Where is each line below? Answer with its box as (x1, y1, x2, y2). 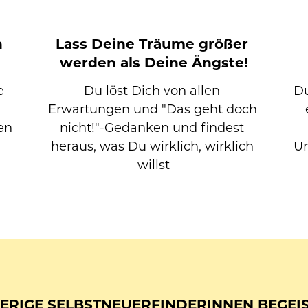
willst (137, 157, 170, 173)
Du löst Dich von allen (84, 82, 221, 98)
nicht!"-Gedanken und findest (60, 120, 245, 135)
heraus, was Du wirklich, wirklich (50, 138, 254, 154)
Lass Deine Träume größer (55, 36, 248, 53)
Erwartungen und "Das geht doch (48, 101, 258, 117)
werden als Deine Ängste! (59, 54, 248, 71)
